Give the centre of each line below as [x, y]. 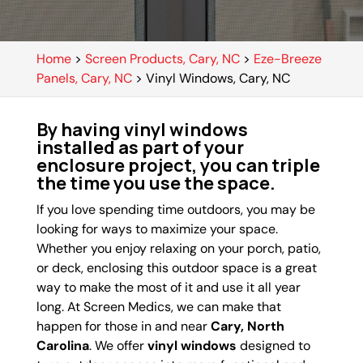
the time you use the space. [156, 183]
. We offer [118, 346]
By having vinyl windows [142, 130]
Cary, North [247, 326]
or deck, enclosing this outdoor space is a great [176, 268]
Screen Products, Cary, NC [162, 59]
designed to [273, 346]
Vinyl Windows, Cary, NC [218, 78]
